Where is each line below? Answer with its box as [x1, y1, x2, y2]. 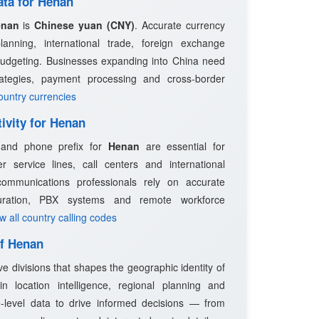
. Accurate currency [135, 18, 226, 32]
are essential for [139, 139, 226, 153]
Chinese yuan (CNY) [34, 18, 135, 32]
